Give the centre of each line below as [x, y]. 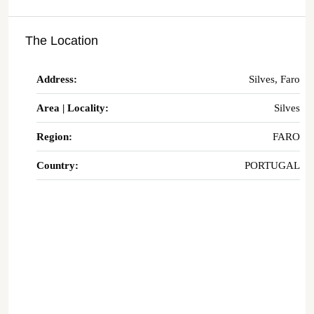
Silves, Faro [274, 79]
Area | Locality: [73, 108]
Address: [57, 79]
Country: [57, 165]
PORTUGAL [272, 165]
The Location [62, 40]
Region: [54, 136]
